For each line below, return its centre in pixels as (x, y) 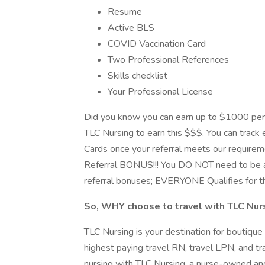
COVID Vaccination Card (157, 44)
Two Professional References (168, 60)
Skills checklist (138, 76)
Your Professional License (160, 92)
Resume (125, 12)
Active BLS (131, 28)
